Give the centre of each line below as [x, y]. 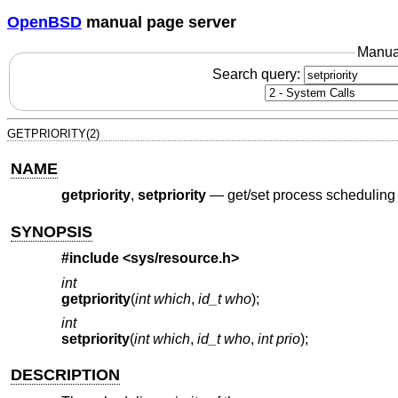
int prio [279, 339]
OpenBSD [44, 22]
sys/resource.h [180, 259]
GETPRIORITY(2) [53, 133]
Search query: [258, 74]
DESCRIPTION [66, 375]
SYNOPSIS [52, 231]
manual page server [159, 22]
